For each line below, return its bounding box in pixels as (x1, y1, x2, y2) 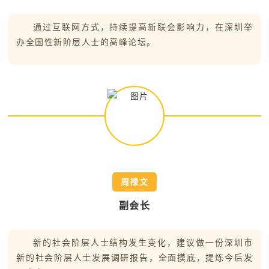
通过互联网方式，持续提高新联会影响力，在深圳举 (33, 23, 253, 32)
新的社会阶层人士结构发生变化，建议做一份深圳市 (33, 238, 253, 247)
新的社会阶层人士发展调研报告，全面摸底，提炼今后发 (16, 253, 253, 262)
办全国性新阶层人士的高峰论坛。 (16, 38, 156, 47)
